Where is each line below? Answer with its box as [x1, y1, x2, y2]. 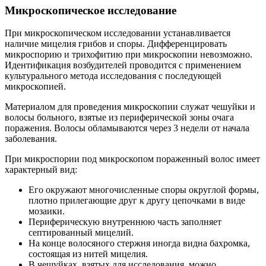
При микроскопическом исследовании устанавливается [5, 28, 230, 39]
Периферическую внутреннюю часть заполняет [28, 217, 221, 227]
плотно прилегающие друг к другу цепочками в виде [28, 195, 245, 206]
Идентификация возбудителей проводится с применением [5, 60, 241, 71]
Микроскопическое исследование [5, 4, 176, 17]
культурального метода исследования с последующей [5, 71, 221, 81]
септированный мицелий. [28, 227, 134, 238]
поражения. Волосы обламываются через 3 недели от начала [5, 123, 249, 134]
